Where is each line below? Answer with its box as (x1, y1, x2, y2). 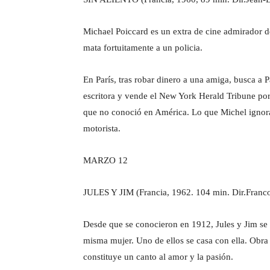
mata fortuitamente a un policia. (83, 42, 202, 52)
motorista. (83, 123, 121, 133)
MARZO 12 (83, 155, 128, 165)
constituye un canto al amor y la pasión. (83, 251, 233, 262)
